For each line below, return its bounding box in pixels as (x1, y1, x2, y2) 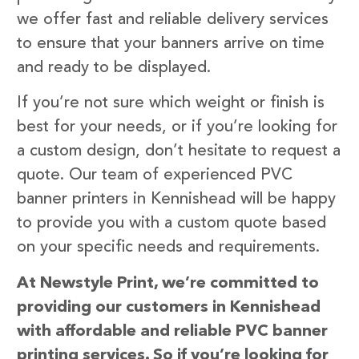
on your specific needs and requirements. (17, 240, 320, 256)
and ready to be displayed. (17, 59, 211, 76)
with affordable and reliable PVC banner (17, 323, 328, 340)
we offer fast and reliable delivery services (17, 11, 329, 28)
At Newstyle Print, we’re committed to (17, 275, 319, 292)
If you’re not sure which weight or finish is (17, 95, 325, 112)
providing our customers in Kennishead (17, 299, 321, 316)
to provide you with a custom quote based (17, 216, 326, 232)
